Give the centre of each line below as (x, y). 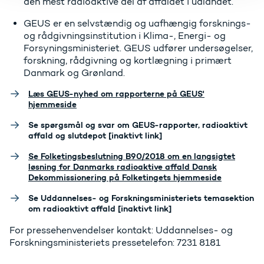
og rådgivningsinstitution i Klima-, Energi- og (125, 36)
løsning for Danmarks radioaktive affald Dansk (123, 167)
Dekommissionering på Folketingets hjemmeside (125, 178)
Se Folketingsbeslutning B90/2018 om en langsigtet (132, 156)
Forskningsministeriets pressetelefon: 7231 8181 (115, 243)
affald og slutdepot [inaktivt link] (95, 136)
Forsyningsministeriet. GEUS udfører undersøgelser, (138, 48)
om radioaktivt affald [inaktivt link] (100, 209)
